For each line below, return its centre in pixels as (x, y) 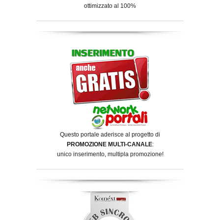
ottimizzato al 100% (110, 6)
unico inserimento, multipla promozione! (110, 154)
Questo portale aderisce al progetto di (110, 134)
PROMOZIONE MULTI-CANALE (109, 144)
